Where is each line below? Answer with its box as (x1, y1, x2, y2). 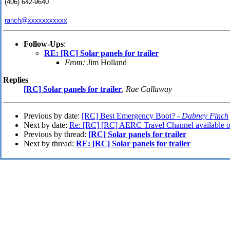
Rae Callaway (126, 85, 172, 94)
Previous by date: (24, 111, 82, 121)
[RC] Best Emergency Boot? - (82, 111, 182, 121)
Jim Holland (85, 58, 127, 67)
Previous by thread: (24, 130, 88, 139)
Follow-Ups (24, 40, 64, 49)
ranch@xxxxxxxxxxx (5, 16, 67, 25)
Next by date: (24, 121, 69, 130)
